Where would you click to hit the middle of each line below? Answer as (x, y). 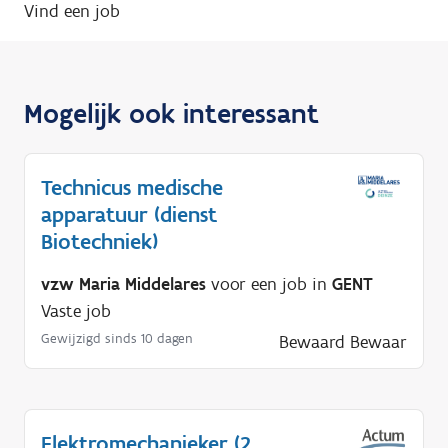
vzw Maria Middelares (123, 283)
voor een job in (269, 283)
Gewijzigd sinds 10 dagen (117, 338)
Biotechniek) (99, 241)
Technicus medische (132, 187)
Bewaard (312, 341)
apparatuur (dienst (129, 214)
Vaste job (76, 310)
